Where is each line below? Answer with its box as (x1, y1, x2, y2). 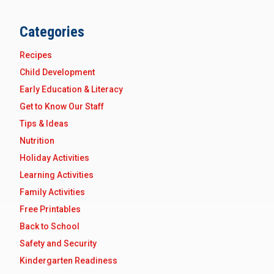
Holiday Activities (20, 153, 89, 163)
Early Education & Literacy (20, 84, 123, 95)
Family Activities (20, 187, 85, 198)
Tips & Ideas (20, 119, 68, 129)
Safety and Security (20, 239, 97, 249)
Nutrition (20, 136, 54, 146)
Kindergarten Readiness (20, 256, 117, 266)
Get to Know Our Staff (20, 102, 104, 112)
